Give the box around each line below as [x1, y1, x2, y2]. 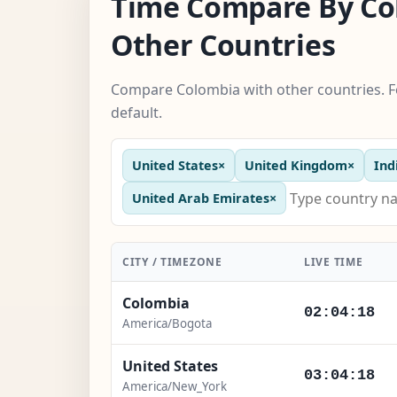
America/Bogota [122, 315, 212, 331]
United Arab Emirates [132, 190, 269, 207]
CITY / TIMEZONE [122, 253, 222, 269]
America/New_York [122, 378, 227, 394]
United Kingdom [245, 156, 347, 174]
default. [111, 102, 162, 122]
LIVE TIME [304, 253, 363, 269]
